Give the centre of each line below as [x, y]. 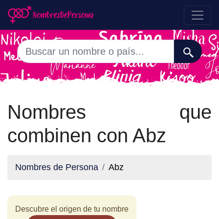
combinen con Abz [87, 135]
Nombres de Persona [57, 167]
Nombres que [109, 112]
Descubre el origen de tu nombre [72, 209]
